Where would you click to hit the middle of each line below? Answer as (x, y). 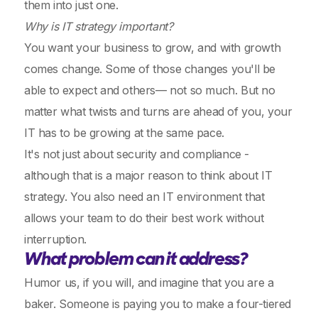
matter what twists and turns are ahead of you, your (158, 111)
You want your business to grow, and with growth (153, 48)
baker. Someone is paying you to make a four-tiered (158, 304)
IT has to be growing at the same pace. (124, 133)
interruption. (55, 239)
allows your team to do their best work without (144, 218)
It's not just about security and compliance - (137, 154)
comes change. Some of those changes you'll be (150, 69)
